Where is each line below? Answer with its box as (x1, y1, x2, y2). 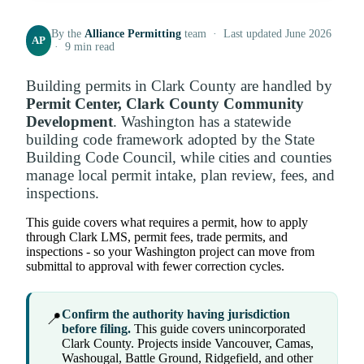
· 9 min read (51, 41, 115, 54)
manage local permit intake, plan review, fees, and (26, 167, 335, 184)
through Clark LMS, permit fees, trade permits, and (26, 230, 288, 245)
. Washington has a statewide (113, 113, 291, 131)
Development (26, 113, 113, 131)
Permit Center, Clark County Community (26, 95, 304, 113)
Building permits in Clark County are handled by (26, 77, 332, 95)
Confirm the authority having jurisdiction (62, 307, 290, 322)
